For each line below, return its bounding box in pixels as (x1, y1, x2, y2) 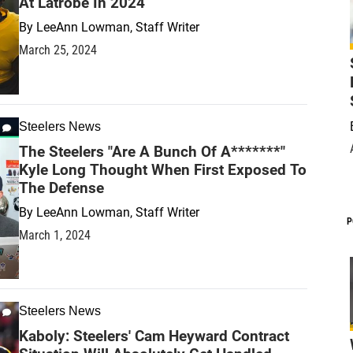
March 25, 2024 (19, 42, 97, 58)
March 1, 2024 (19, 227, 91, 243)
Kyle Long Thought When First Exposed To (19, 160, 307, 179)
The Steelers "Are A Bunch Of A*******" (19, 142, 285, 161)
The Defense (19, 178, 104, 197)
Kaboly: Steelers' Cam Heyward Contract (19, 327, 289, 346)
